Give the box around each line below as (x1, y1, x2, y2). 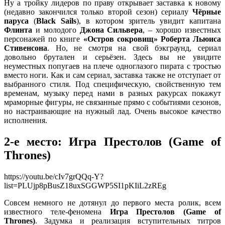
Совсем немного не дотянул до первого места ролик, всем (4, 198, 221, 207)
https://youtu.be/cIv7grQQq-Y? (4, 172, 103, 181)
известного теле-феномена (4, 207, 110, 216)
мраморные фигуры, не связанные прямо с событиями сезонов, (4, 98, 221, 107)
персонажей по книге (4, 35, 83, 44)
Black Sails (36, 17, 77, 26)
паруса (4, 17, 29, 26)
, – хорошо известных (143, 26, 221, 35)
